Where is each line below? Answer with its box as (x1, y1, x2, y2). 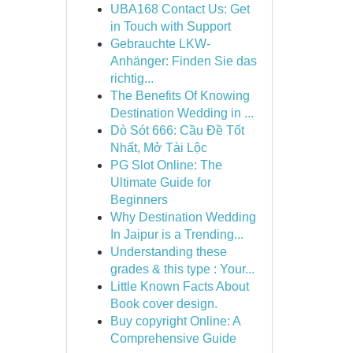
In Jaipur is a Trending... (110, 228, 243, 241)
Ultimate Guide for (110, 176, 211, 189)
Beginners (110, 193, 168, 206)
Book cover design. (110, 297, 217, 310)
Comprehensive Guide (110, 332, 236, 345)
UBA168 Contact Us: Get (110, 2, 250, 16)
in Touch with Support (110, 20, 231, 33)
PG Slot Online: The (110, 158, 222, 172)
